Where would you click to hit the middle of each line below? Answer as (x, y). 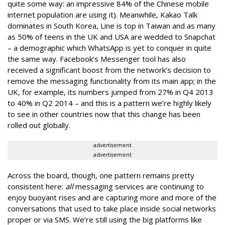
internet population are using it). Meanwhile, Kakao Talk (102, 15)
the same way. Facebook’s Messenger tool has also (97, 59)
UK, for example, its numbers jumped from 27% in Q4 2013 (110, 92)
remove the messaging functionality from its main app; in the (112, 81)
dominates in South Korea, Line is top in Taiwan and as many (111, 26)
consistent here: (36, 186)
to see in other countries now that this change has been (104, 114)
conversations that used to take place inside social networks (112, 208)
